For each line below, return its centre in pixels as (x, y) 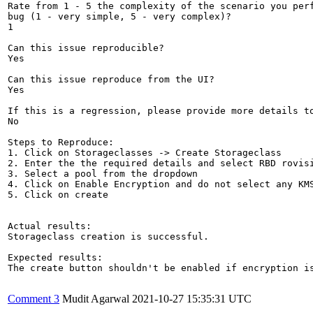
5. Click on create (58, 194)
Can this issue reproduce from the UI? (111, 79)
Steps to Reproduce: (61, 142)
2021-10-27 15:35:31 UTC (192, 298)
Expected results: (55, 257)
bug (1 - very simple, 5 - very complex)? (119, 16)
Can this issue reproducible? (86, 48)
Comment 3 (34, 298)
